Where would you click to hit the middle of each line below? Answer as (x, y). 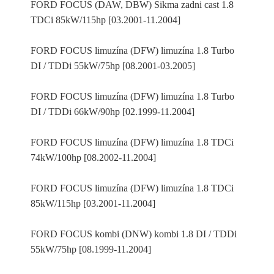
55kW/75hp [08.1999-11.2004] (91, 249)
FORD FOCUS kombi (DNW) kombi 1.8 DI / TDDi (134, 234)
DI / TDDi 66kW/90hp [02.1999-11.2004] (113, 112)
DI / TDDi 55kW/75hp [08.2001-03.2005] (113, 66)
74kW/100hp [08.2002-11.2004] (93, 157)
